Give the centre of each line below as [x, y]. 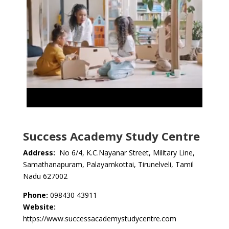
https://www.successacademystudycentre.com [99, 219]
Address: [40, 153]
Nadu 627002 [45, 176]
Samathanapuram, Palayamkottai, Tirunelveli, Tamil [108, 164]
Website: [39, 207]
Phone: [35, 195]
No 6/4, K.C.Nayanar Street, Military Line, [126, 153]
